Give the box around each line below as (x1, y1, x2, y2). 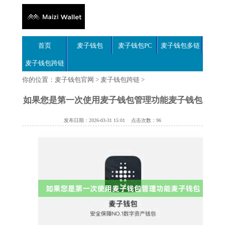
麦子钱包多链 (161, 42, 200, 49)
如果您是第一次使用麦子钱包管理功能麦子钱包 (23, 95, 202, 105)
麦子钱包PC (118, 42, 152, 49)
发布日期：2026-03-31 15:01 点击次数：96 (64, 118, 161, 124)
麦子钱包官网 (55, 76, 94, 84)
